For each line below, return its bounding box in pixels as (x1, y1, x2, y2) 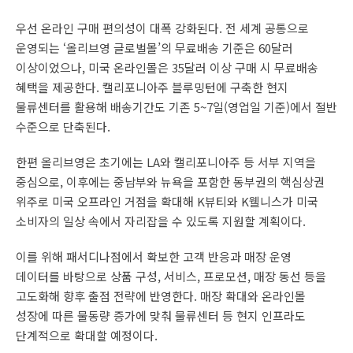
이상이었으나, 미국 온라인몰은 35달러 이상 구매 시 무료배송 (16, 58, 318, 76)
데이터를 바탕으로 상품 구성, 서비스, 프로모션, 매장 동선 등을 (16, 267, 326, 284)
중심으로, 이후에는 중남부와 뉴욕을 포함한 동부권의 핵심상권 (16, 173, 325, 190)
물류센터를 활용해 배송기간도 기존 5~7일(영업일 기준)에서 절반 (16, 98, 337, 115)
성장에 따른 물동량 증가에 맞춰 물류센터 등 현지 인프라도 (16, 307, 306, 324)
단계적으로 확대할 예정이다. (16, 326, 158, 344)
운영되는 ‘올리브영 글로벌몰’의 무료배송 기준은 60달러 (16, 39, 293, 56)
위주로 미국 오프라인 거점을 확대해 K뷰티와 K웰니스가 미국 (16, 192, 318, 210)
